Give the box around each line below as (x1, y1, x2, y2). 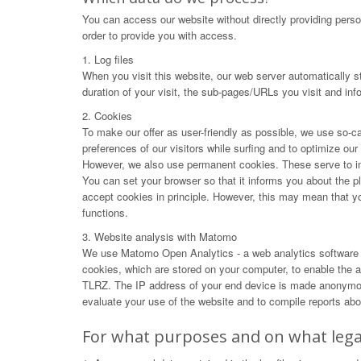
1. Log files (82, 52, 134, 67)
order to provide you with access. (82, 27, 237, 43)
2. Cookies (82, 108, 132, 123)
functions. (82, 205, 128, 220)
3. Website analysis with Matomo (82, 229, 237, 244)
